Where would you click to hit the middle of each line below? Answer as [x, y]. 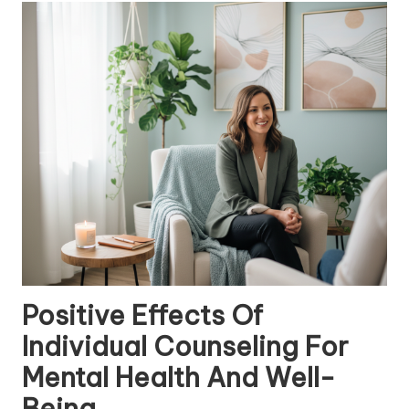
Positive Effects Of [142, 315]
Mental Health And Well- [178, 377]
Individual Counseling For [185, 346]
